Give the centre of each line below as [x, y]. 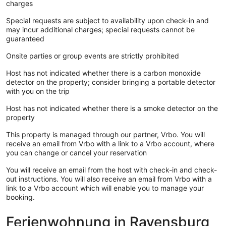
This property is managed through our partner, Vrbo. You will [105, 134]
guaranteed [25, 38]
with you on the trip [38, 91]
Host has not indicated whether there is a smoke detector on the [112, 108]
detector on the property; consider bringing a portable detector [111, 82]
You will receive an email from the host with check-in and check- [111, 169]
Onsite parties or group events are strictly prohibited [93, 55]
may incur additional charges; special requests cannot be [100, 29]
